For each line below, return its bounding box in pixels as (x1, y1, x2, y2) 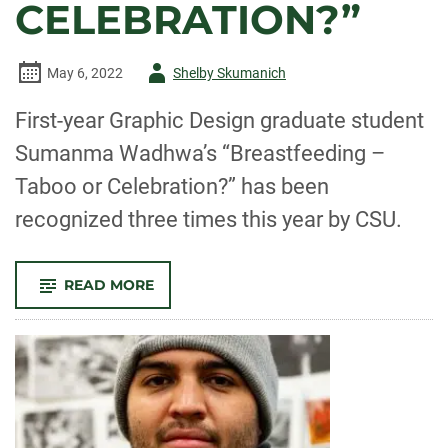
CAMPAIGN (153, 387, 234, 405)
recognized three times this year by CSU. (15, 207, 402, 232)
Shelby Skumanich (173, 65, 286, 81)
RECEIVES (153, 317, 224, 335)
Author (140, 64, 183, 80)
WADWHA (153, 303, 229, 321)
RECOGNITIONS (153, 345, 267, 363)
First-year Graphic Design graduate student (15, 108, 424, 133)
